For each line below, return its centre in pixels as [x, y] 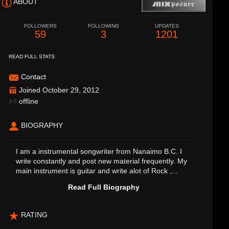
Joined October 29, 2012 [58, 90]
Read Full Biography [104, 187]
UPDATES [167, 26]
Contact [34, 77]
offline [28, 101]
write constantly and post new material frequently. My [102, 161]
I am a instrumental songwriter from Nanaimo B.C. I [99, 151]
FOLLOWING [104, 26]
